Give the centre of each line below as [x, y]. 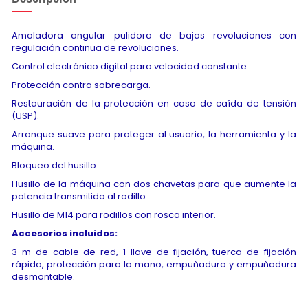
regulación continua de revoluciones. [95, 47]
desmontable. [43, 276]
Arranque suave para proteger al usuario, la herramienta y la [154, 134]
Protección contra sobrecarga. [81, 85]
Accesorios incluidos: [65, 233]
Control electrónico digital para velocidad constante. [130, 66]
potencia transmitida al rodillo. [80, 196]
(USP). [25, 115]
